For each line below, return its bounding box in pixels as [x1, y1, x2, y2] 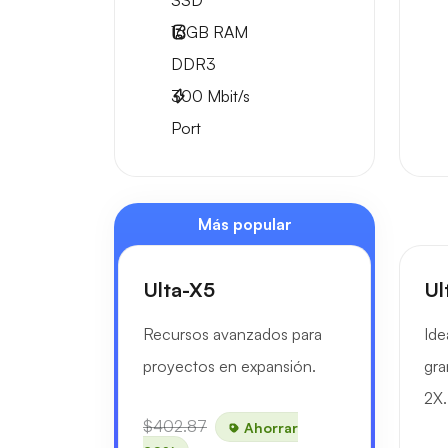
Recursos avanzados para [143, 324, 322, 344]
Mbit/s [203, 86, 250, 106]
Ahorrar [240, 418, 298, 435]
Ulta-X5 [143, 277, 215, 302]
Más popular [197, 214, 292, 234]
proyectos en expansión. [143, 356, 316, 376]
